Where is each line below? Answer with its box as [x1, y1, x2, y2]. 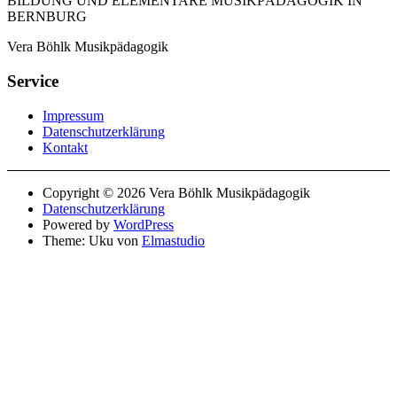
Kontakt [43, 139, 88, 155]
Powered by [43, 216, 113, 232]
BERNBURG [7, 9, 87, 25]
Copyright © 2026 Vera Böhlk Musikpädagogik [43, 184, 310, 200]
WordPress [113, 216, 174, 232]
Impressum [43, 107, 104, 123]
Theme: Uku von [43, 232, 142, 248]
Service [7, 71, 58, 90]
